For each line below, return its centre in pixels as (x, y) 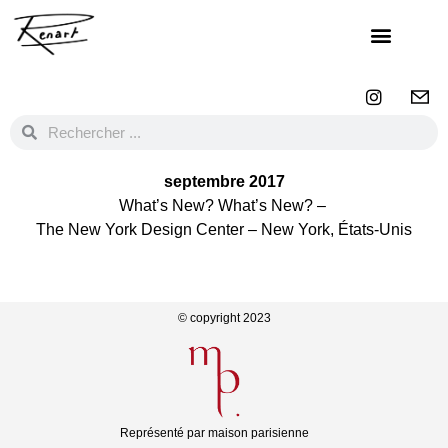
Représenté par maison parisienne (214, 433)
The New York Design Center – (146, 230)
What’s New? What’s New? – (222, 206)
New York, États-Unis (336, 230)
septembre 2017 (224, 182)
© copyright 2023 (224, 318)
